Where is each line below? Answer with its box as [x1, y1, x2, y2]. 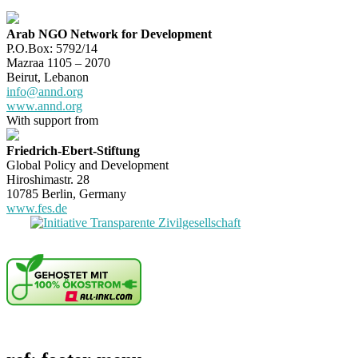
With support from [6, 113, 98, 127]
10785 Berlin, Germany [6, 186, 126, 201]
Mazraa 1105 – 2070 [6, 55, 110, 70]
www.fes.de [6, 201, 67, 215]
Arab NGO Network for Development [6, 26, 212, 41]
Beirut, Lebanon [6, 70, 89, 84]
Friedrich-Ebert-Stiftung [6, 143, 140, 157]
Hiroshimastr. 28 [6, 172, 89, 186]
